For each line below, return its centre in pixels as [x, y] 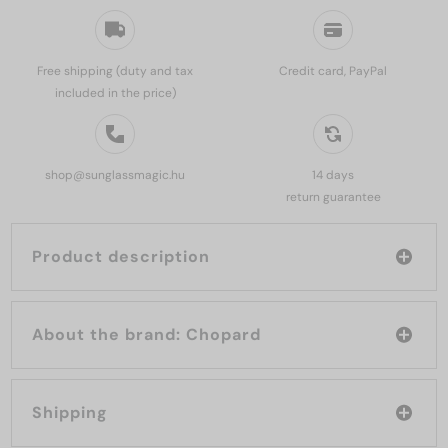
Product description [121, 256]
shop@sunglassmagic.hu [115, 174]
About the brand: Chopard [223, 334]
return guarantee [333, 196]
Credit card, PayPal [333, 70]
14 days [333, 174]
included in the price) [115, 92]
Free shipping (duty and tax [115, 70]
